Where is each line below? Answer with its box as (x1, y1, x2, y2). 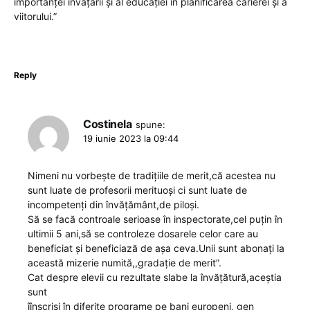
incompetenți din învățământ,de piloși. (28, 199, 199, 211)
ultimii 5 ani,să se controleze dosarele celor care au (28, 228, 258, 240)
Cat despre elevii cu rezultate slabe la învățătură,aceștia (28, 271, 282, 284)
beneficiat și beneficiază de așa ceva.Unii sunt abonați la (28, 242, 284, 255)
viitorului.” (14, 10, 57, 23)
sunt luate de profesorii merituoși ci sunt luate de (28, 184, 247, 197)
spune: (135, 119, 165, 131)
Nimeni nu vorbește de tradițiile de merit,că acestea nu (28, 170, 275, 182)
